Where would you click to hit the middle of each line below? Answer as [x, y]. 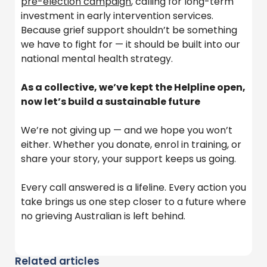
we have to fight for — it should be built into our [131, 44]
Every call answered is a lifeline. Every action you [133, 187]
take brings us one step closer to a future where [133, 201]
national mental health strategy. [97, 58]
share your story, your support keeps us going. [128, 159]
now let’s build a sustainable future [111, 101]
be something [204, 30]
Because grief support [74, 30]
